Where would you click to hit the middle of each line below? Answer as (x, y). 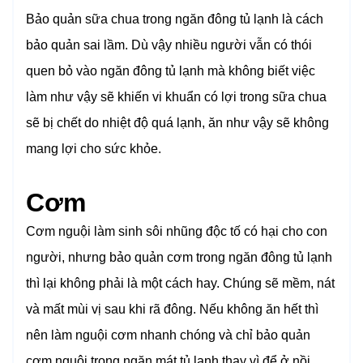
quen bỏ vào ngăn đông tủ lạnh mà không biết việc (171, 71)
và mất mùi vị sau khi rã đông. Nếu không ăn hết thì (172, 310)
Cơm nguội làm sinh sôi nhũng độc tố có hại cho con (177, 232)
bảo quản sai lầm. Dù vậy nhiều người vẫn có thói (169, 45)
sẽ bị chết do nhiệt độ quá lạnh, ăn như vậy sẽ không (177, 123)
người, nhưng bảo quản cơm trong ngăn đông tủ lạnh (179, 258)
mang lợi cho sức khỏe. (94, 149)
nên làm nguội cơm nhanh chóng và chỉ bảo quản (168, 335)
